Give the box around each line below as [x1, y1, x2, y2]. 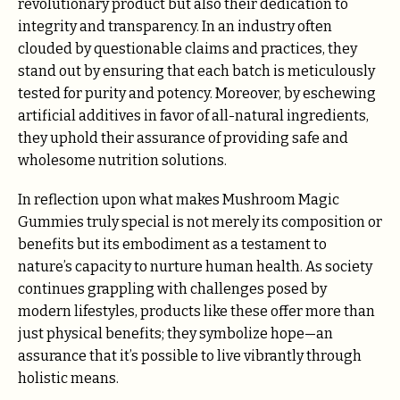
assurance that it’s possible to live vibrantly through [18, 347, 362, 365]
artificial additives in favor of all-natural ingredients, [18, 107, 369, 125]
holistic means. [18, 370, 119, 387]
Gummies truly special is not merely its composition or [18, 213, 382, 231]
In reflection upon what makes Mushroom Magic [18, 191, 339, 209]
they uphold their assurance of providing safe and [18, 129, 348, 147]
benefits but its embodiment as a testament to [18, 236, 327, 254]
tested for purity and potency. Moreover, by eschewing [18, 85, 376, 103]
